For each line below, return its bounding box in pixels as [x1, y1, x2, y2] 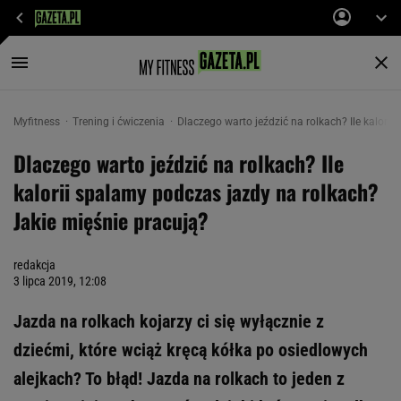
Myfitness [13, 115, 63, 128]
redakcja [13, 258, 55, 272]
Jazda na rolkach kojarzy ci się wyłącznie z [13, 311, 324, 332]
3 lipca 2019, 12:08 [13, 274, 107, 288]
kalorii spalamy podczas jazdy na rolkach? [13, 175, 379, 208]
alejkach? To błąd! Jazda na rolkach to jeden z [13, 368, 345, 389]
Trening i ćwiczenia [73, 115, 167, 128]
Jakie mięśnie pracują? [13, 204, 209, 236]
